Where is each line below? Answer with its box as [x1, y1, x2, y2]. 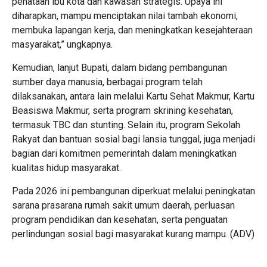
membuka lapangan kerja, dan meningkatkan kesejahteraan [12, 24, 253, 36]
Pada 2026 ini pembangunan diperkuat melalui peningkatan [12, 185, 255, 197]
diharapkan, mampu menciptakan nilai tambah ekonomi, [12, 10, 238, 21]
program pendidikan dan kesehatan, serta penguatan [12, 214, 228, 225]
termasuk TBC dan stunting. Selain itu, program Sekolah [12, 119, 240, 131]
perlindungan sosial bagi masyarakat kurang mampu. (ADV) [12, 228, 254, 240]
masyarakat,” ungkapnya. [12, 39, 113, 50]
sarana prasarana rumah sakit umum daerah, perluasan [12, 200, 235, 211]
